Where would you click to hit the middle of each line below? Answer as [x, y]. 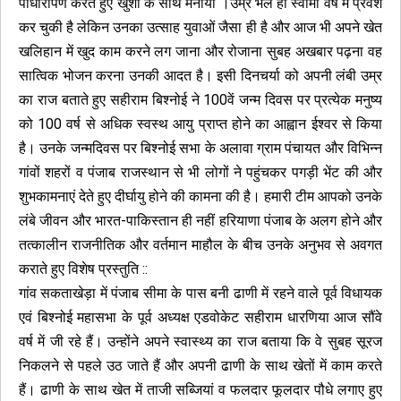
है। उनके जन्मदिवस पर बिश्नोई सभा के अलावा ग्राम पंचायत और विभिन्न [200, 148]
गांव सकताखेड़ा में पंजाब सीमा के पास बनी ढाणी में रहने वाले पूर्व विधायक [200, 293]
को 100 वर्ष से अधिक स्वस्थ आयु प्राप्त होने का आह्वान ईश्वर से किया [200, 124]
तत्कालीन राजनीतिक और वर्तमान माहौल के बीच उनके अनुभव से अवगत [200, 245]
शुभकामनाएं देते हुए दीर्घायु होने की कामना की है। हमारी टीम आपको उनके [200, 196]
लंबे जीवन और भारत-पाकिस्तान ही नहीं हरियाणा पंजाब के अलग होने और [200, 221]
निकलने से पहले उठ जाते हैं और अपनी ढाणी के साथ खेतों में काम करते [200, 366]
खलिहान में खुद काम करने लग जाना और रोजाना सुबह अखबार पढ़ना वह [200, 51]
